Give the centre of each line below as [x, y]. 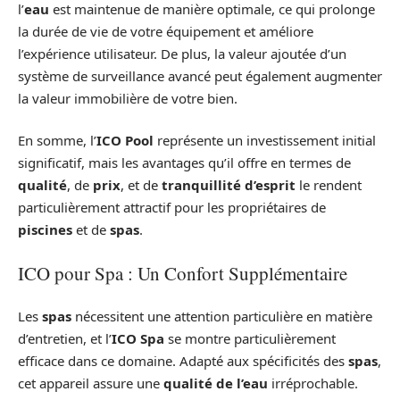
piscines [45, 230]
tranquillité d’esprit [229, 185]
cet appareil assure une [91, 383]
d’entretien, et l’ [65, 339]
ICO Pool [125, 141]
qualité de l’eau [216, 383]
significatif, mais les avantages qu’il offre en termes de [184, 163]
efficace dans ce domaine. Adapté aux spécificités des [183, 361]
